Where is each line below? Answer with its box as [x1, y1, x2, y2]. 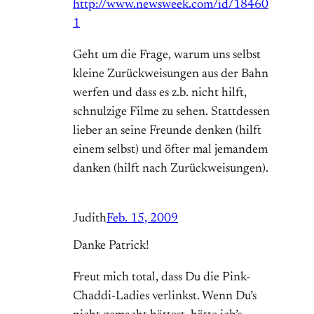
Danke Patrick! [73, 240, 149, 253]
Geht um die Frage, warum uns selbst [73, 49, 261, 62]
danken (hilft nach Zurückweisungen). [73, 163, 268, 176]
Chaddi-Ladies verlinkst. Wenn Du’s [73, 290, 257, 303]
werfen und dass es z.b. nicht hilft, [73, 87, 247, 100]
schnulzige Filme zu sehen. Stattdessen [73, 106, 270, 119]
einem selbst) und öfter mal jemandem [73, 144, 268, 157]
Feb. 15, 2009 [107, 212, 178, 226]
